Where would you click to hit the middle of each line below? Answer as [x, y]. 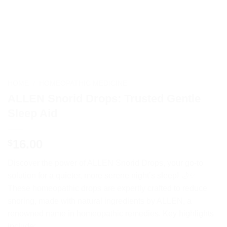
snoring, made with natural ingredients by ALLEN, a [100, 201]
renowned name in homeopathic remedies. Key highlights [111, 214]
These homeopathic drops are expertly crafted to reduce [107, 188]
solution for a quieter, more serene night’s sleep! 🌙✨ [102, 176]
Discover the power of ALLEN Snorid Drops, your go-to [105, 163]
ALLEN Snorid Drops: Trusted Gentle [104, 99]
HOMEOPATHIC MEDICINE [83, 84]
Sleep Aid [32, 113]
